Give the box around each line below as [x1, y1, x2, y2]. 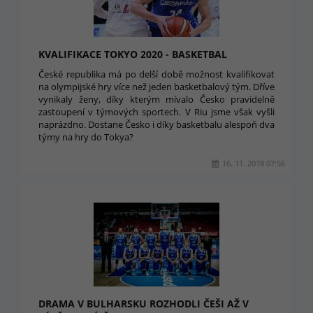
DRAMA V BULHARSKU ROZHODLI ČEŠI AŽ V [38, 297, 249, 310]
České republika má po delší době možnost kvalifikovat [38, 68, 275, 80]
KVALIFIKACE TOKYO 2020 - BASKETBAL [38, 48, 227, 61]
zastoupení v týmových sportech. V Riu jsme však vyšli [38, 105, 275, 118]
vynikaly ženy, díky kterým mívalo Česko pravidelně [38, 93, 275, 105]
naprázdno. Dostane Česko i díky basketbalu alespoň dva [38, 118, 275, 131]
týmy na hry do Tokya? [38, 131, 133, 143]
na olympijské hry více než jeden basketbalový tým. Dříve [38, 80, 275, 93]
